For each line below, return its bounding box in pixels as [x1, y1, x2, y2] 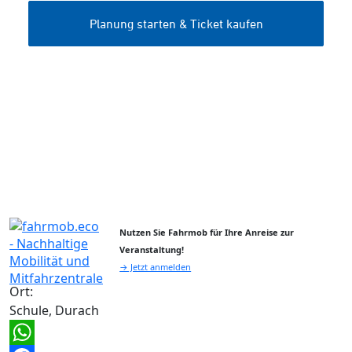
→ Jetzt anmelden [119, 261, 192, 273]
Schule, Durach [9, 302, 99, 320]
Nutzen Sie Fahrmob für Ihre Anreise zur [119, 226, 295, 239]
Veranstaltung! [119, 244, 185, 256]
